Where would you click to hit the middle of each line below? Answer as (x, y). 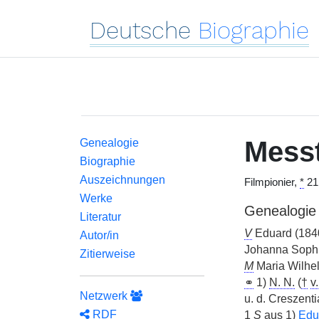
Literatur (100, 217)
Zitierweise (108, 254)
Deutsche (140, 30)
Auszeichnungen (122, 180)
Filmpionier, (272, 182)
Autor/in (99, 235)
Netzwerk (105, 296)
